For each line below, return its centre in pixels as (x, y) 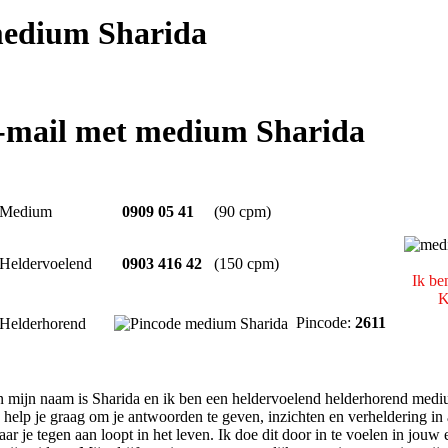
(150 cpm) (246, 263)
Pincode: (321, 322)
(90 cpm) (242, 211)
